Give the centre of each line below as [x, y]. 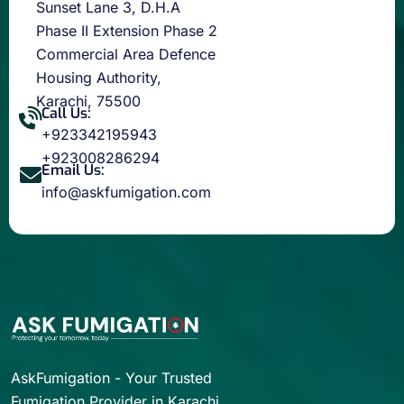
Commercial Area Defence [126, 54]
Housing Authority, [99, 77]
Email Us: [73, 170]
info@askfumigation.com [126, 192]
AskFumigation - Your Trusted [111, 377]
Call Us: [66, 113]
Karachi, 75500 [88, 101]
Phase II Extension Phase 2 [127, 30]
